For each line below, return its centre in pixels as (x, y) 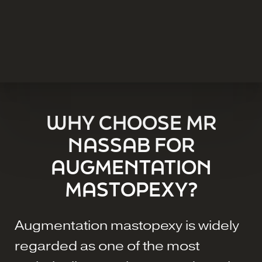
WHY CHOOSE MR (131, 123)
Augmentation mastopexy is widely (127, 226)
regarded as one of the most (107, 246)
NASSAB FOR (131, 145)
